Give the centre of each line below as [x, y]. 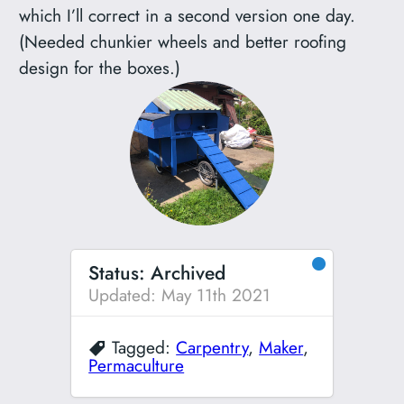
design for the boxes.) [100, 67]
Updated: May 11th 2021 [180, 294]
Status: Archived [157, 272]
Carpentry [212, 348]
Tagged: [142, 348]
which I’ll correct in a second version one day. [188, 15]
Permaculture [137, 366]
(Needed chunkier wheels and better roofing [183, 41]
